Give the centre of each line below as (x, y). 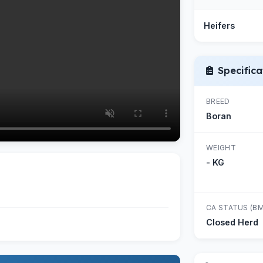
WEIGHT (221, 148)
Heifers (219, 26)
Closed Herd (232, 222)
